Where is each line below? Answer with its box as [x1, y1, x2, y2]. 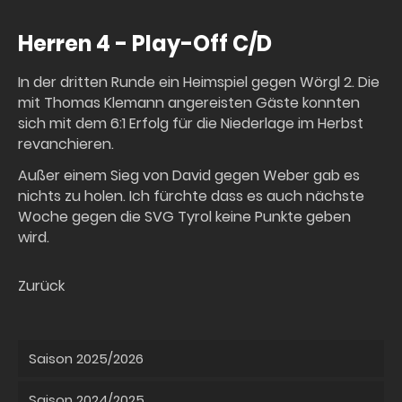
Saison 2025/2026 [29, 349, 144, 369]
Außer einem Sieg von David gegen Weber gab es [18, 165, 360, 187]
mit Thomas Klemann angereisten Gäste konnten [18, 92, 360, 114]
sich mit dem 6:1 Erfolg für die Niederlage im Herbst [18, 113, 363, 135]
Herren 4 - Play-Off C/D [18, 29, 272, 59]
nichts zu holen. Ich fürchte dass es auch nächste [18, 186, 364, 207]
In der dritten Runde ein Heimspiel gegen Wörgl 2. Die [18, 72, 380, 93]
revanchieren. [18, 134, 114, 155]
